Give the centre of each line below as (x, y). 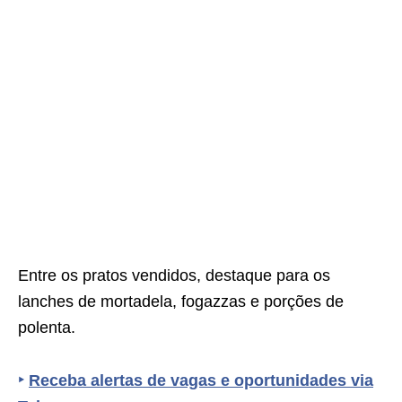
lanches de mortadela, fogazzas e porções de (181, 301)
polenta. (47, 328)
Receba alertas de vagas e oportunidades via (201, 380)
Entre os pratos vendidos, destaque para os (174, 275)
